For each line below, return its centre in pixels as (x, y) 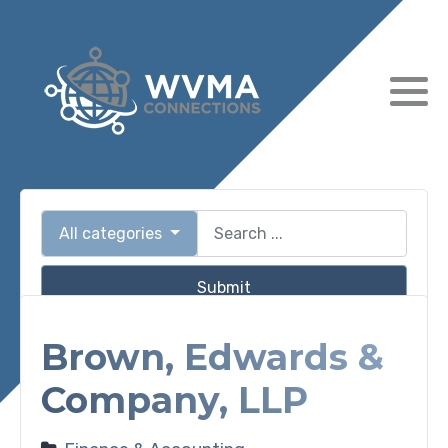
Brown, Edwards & (212, 357)
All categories (112, 233)
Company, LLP (174, 400)
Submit (224, 287)
